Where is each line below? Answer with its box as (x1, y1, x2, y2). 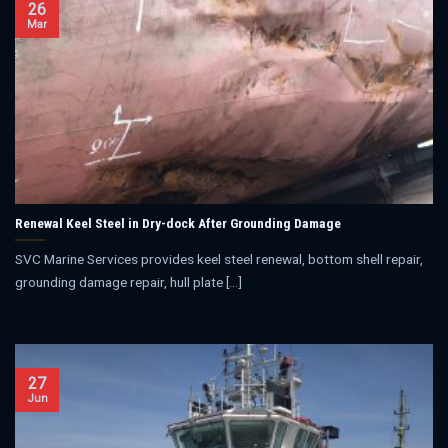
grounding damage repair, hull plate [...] (15, 273, 242, 290)
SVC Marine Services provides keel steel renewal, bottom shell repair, (15, 250, 423, 267)
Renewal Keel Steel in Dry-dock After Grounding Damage (15, 214, 341, 231)
